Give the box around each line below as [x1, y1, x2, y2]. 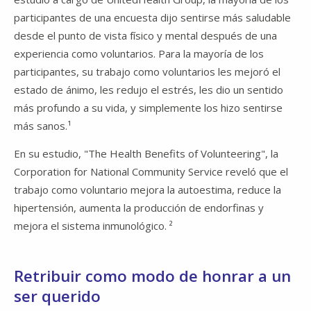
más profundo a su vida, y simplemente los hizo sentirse [14, 101, 283, 115]
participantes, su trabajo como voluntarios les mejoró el [14, 65, 280, 79]
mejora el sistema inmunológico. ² [14, 219, 173, 233]
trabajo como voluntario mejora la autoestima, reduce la [14, 183, 281, 197]
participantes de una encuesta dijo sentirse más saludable [14, 10, 291, 25]
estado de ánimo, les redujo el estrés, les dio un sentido [14, 83, 283, 97]
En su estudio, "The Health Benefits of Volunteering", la [14, 146, 278, 161]
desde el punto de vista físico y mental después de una [14, 28, 277, 43]
